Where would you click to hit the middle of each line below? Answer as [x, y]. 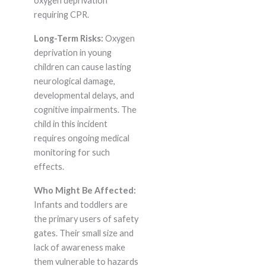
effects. [49, 167]
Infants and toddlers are [80, 205]
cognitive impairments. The [85, 110]
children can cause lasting [82, 67]
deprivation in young [72, 53]
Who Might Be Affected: [85, 191]
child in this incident [70, 124]
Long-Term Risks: [68, 39]
